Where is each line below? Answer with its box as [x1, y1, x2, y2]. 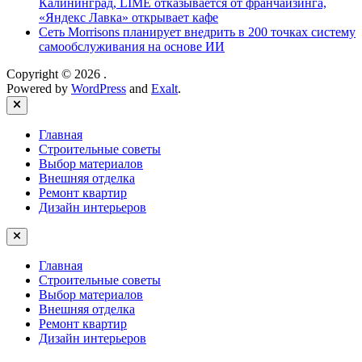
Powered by [6, 82, 71, 96]
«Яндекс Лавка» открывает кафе [39, 11, 218, 25]
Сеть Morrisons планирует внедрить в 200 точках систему [39, 25, 356, 40]
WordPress [71, 82, 126, 96]
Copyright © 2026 [6, 67, 103, 82]
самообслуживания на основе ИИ [39, 40, 225, 54]
